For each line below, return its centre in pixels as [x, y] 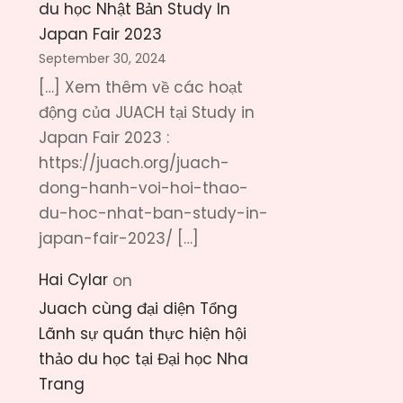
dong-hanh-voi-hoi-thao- [143, 188]
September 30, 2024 [103, 58]
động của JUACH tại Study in [147, 112]
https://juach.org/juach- [134, 162]
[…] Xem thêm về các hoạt [141, 87]
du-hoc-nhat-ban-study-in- [153, 213]
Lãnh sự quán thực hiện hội [143, 333]
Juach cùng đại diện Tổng [138, 308]
